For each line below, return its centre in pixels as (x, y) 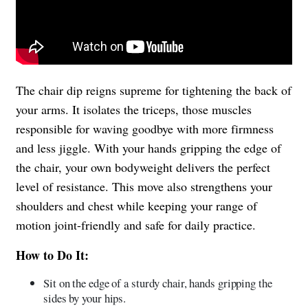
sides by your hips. (85, 298)
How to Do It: (52, 255)
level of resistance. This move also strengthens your (144, 186)
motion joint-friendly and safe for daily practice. (136, 224)
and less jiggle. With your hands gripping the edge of (148, 147)
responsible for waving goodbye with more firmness (145, 128)
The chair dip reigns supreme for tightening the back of (154, 90)
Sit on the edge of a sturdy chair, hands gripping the (158, 283)
